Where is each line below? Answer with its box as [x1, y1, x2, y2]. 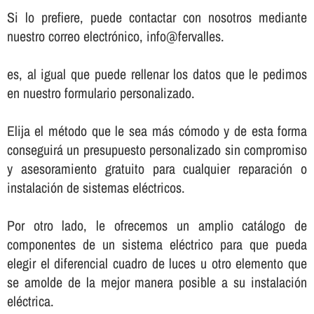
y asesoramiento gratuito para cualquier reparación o [6, 159, 308, 179]
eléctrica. [6, 292, 54, 311]
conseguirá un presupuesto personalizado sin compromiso [6, 140, 308, 160]
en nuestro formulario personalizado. [6, 83, 195, 103]
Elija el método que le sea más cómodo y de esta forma [6, 121, 308, 141]
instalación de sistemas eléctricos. [6, 178, 185, 198]
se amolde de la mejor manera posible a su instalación [6, 273, 308, 292]
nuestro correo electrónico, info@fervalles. [6, 27, 224, 46]
